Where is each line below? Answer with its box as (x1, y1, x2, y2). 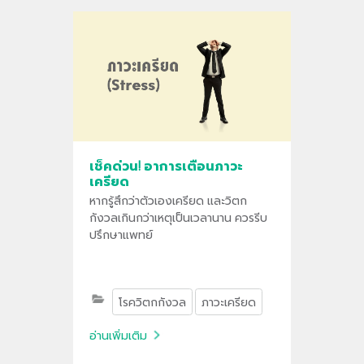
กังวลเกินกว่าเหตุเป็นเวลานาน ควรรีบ (89, 209, 267, 225)
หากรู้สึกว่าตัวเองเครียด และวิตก (89, 192, 247, 208)
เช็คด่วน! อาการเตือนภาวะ (89, 157, 244, 175)
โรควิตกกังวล (118, 293, 186, 310)
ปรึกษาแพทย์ (89, 226, 153, 242)
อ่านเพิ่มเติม (89, 327, 147, 343)
